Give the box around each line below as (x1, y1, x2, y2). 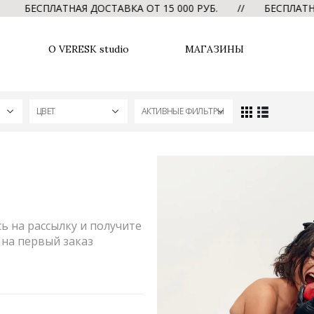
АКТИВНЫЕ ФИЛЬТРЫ (142, 105, 224, 117)
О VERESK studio (48, 42, 130, 55)
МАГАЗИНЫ (185, 42, 245, 55)
